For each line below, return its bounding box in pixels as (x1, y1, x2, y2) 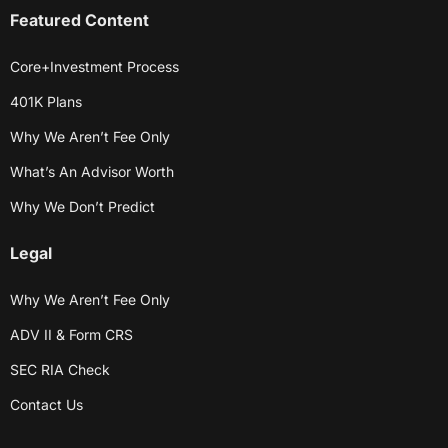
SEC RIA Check (10, 361, 110, 379)
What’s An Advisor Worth (10, 163, 174, 181)
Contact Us (10, 396, 83, 414)
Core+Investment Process (10, 58, 179, 76)
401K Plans (10, 93, 82, 111)
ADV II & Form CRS (10, 326, 133, 344)
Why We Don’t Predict (10, 198, 155, 216)
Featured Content (10, 10, 149, 31)
